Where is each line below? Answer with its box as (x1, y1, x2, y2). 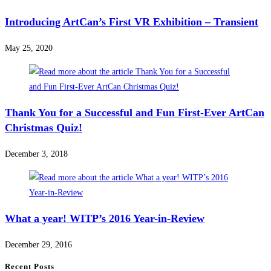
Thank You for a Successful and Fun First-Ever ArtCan (5, 106, 264, 119)
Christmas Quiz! (5, 122, 82, 134)
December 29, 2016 (5, 240, 72, 250)
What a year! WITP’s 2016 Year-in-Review (5, 212, 204, 225)
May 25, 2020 (5, 44, 53, 53)
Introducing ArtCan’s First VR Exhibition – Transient (5, 16, 258, 28)
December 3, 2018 (5, 149, 68, 159)
